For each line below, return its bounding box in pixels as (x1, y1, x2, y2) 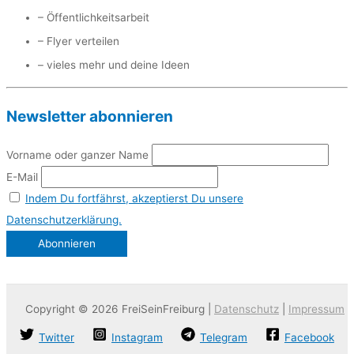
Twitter (39, 331, 75, 345)
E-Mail (6, 170, 38, 183)
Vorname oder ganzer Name (6, 148, 149, 161)
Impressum (288, 302, 345, 315)
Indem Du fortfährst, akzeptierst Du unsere (25, 191, 243, 205)
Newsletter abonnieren (6, 106, 173, 126)
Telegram (199, 331, 247, 345)
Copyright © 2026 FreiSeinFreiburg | (25, 302, 214, 315)
